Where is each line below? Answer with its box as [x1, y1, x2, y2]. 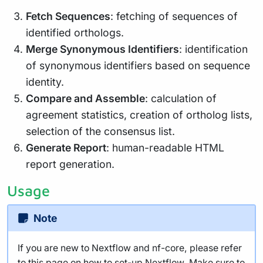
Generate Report [26, 141, 106, 154]
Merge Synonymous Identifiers [26, 42, 179, 55]
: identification [179, 42, 248, 55]
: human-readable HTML [106, 141, 224, 154]
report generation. [26, 157, 114, 170]
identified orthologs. [26, 26, 124, 39]
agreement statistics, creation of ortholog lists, [26, 108, 252, 121]
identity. [26, 75, 64, 88]
